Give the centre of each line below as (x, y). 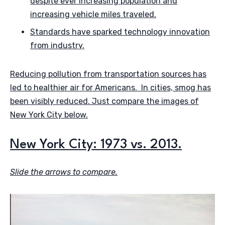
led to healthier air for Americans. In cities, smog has (110, 87)
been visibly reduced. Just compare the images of (104, 101)
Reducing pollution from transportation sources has (108, 74)
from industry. (57, 45)
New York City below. (49, 115)
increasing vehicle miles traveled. (93, 14)
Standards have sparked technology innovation (120, 32)
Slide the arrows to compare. (64, 172)
